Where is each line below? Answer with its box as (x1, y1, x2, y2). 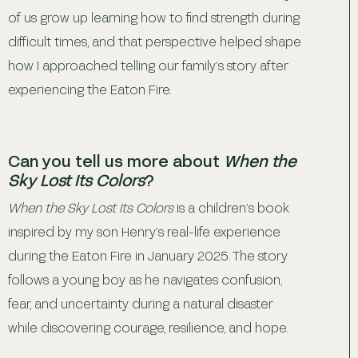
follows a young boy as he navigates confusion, (8, 271, 282, 287)
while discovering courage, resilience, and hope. (8, 319, 288, 335)
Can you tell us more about (8, 150, 224, 170)
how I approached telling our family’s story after (8, 57, 288, 73)
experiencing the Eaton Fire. (8, 81, 172, 97)
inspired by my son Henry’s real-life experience (8, 223, 280, 239)
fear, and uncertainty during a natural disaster (8, 295, 273, 311)
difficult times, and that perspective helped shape (8, 33, 301, 49)
